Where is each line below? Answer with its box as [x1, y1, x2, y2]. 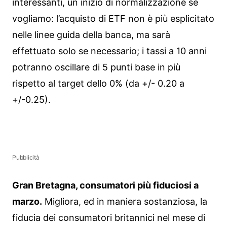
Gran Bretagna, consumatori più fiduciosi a [12, 180, 199, 191]
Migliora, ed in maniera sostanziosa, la [42, 196, 207, 207]
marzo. [12, 196, 42, 207]
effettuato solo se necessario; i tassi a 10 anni [12, 45, 207, 56]
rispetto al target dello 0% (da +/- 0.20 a [12, 78, 184, 89]
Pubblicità [12, 154, 40, 162]
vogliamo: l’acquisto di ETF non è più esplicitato [12, 13, 214, 24]
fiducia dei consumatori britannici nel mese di [12, 212, 205, 223]
